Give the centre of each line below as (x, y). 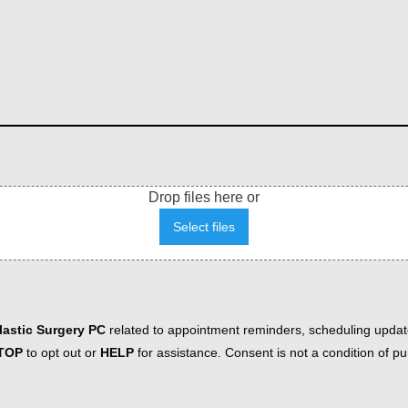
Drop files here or (204, 197)
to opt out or (61, 353)
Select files (204, 227)
